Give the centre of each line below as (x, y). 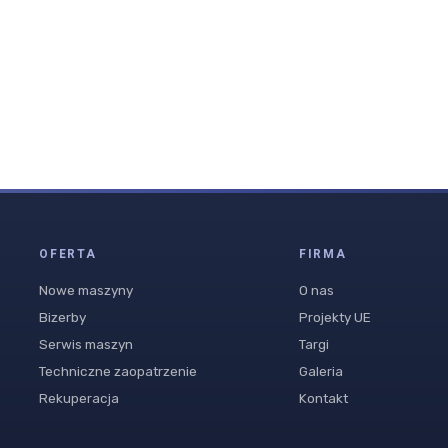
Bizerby (63, 317)
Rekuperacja (79, 398)
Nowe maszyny (86, 290)
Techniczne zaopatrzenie (118, 371)
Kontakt (323, 398)
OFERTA (68, 254)
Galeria (320, 371)
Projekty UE (334, 317)
